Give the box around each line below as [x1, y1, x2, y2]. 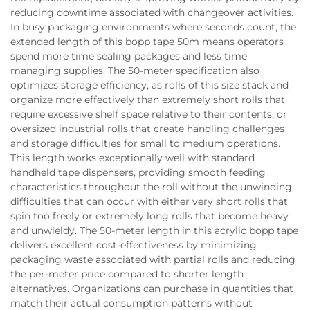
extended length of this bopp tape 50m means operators [10, 35, 284, 48]
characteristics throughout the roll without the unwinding [10, 181, 292, 193]
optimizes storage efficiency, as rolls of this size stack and [10, 79, 289, 91]
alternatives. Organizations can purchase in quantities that [10, 282, 293, 295]
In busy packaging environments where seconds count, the [10, 21, 296, 33]
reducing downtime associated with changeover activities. [10, 6, 293, 19]
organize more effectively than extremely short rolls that [10, 93, 285, 106]
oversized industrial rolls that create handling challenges [10, 122, 284, 135]
